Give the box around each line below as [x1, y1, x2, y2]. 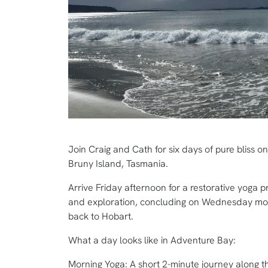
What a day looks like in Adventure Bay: [68, 233, 236, 246]
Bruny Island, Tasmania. [68, 157, 168, 170]
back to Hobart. [68, 209, 133, 223]
